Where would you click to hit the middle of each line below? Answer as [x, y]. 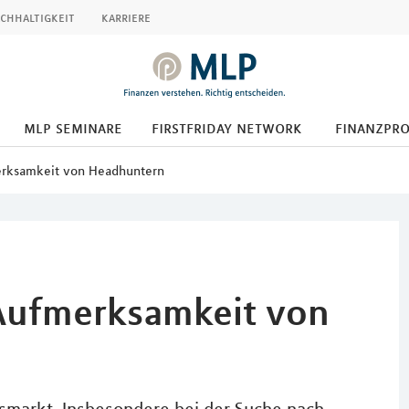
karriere [126, 17]
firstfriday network [226, 128]
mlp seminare [73, 128]
